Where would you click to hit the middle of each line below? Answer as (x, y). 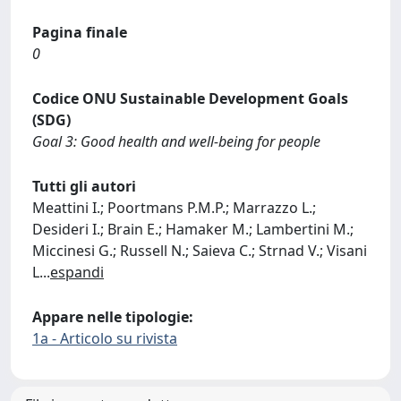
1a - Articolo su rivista (105, 338)
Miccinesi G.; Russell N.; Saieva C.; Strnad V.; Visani (200, 250)
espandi (77, 272)
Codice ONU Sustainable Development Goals (190, 98)
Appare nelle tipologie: (113, 316)
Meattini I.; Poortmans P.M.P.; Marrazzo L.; (174, 207)
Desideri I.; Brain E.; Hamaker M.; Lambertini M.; (193, 229)
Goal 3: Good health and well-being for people (176, 141)
